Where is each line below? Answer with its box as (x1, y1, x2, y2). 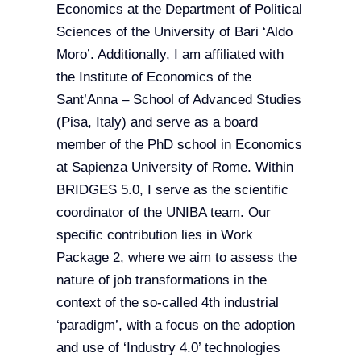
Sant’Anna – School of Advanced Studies (56, 92, 301, 108)
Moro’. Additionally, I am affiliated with (56, 47, 284, 63)
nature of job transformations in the (56, 272, 267, 288)
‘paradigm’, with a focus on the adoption (56, 317, 295, 334)
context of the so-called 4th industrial (56, 295, 279, 311)
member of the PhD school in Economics (56, 137, 302, 153)
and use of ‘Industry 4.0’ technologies (56, 340, 280, 356)
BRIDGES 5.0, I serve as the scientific (56, 182, 288, 198)
